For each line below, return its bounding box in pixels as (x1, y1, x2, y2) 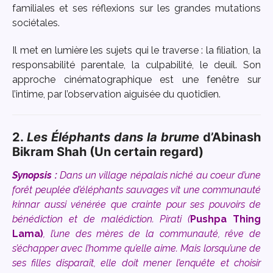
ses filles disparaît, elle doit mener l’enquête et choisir (12, 257, 261, 269)
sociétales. (12, 17, 60, 29)
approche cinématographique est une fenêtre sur (12, 73, 261, 85)
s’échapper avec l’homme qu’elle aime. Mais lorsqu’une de (12, 242, 261, 254)
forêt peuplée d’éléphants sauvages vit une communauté (12, 183, 261, 196)
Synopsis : (12, 169, 60, 181)
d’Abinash (203, 129, 261, 144)
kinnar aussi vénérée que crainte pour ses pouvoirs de (12, 198, 261, 210)
